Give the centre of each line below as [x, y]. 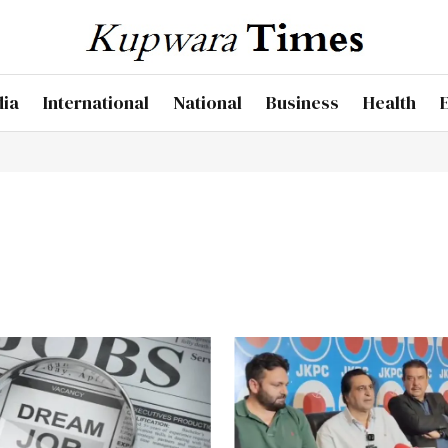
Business [302, 103]
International [95, 103]
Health [389, 103]
